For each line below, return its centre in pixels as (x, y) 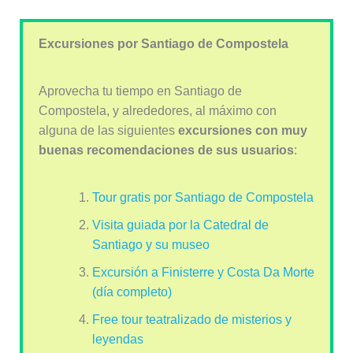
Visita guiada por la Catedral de (180, 225)
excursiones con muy (242, 131)
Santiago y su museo (150, 245)
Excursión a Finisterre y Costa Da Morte (203, 273)
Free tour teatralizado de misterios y (191, 320)
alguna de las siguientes (108, 131)
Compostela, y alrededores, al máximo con (157, 111)
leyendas (117, 340)
